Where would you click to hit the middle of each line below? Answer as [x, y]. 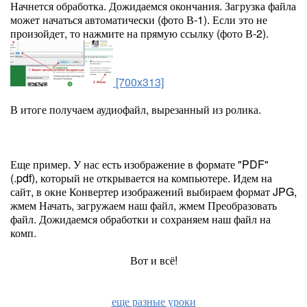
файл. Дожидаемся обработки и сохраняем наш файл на [140, 219]
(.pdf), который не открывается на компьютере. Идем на [141, 178]
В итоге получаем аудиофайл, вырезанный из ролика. [136, 109]
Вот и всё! [153, 260]
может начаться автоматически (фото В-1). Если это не [139, 20]
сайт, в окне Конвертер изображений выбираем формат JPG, [153, 192]
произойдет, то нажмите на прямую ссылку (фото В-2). [139, 33]
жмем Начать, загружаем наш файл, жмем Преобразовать [144, 205]
